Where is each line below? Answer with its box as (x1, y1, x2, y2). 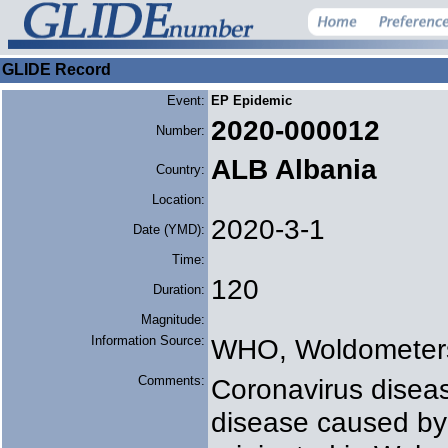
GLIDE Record (2, 61, 111, 78)
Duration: (153, 282, 205, 297)
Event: (167, 93, 205, 108)
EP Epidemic (211, 93, 292, 108)
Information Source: (91, 333, 205, 348)
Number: (156, 123, 205, 138)
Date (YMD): (133, 222, 205, 237)
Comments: (138, 373, 205, 388)
